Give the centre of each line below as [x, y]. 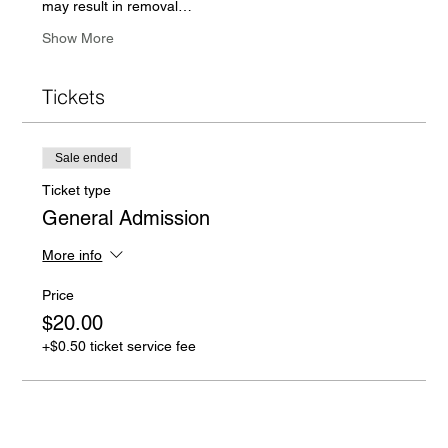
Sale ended [87, 157]
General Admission [126, 217]
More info [72, 255]
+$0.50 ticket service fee [119, 345]
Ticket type [77, 189]
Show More [78, 37]
